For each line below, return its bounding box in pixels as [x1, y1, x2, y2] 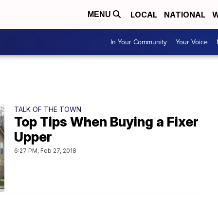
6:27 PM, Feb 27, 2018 [14, 147, 76, 154]
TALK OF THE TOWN [14, 105, 81, 113]
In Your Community [110, 37, 167, 47]
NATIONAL [164, 10, 205, 19]
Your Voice [176, 37, 208, 47]
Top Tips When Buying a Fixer [14, 114, 199, 130]
